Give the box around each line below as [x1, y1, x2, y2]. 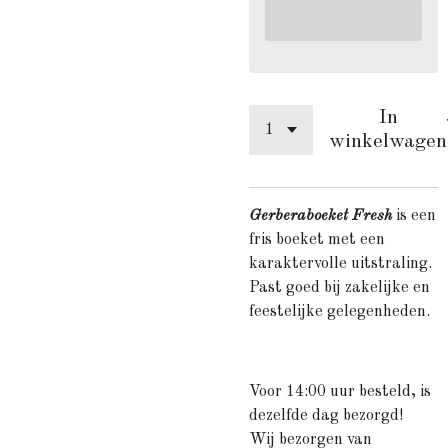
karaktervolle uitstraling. [249, 256, 432, 272]
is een [396, 208, 436, 224]
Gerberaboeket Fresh [249, 208, 396, 224]
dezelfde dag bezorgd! [249, 408, 403, 424]
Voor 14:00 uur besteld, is [249, 384, 431, 400]
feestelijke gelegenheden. [249, 304, 430, 320]
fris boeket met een [249, 232, 385, 248]
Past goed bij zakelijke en [249, 280, 430, 296]
